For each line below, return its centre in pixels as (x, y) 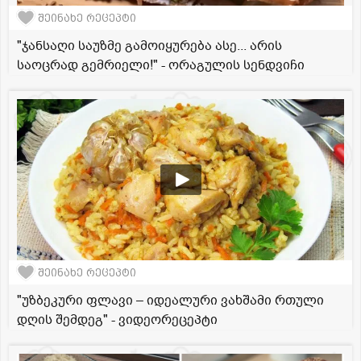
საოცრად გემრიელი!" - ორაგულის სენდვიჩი (161, 66)
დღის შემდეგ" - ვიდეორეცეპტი (117, 320)
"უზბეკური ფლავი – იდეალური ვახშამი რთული (170, 301)
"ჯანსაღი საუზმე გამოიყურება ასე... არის (149, 46)
